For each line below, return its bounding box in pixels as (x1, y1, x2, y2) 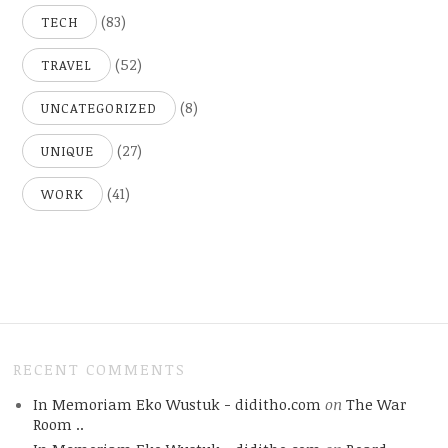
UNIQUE (41, 141, 95, 160)
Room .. (32, 413, 84, 434)
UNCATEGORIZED (41, 98, 158, 117)
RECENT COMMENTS (13, 358, 187, 379)
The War (345, 393, 406, 414)
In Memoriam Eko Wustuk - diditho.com (32, 393, 321, 414)
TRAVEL (41, 55, 93, 74)
